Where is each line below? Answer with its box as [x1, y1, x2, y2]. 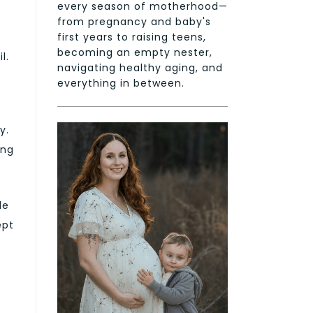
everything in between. [57, 75, 184, 90]
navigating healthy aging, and [57, 60, 223, 75]
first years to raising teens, [57, 29, 206, 44]
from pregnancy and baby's [57, 14, 211, 29]
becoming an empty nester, [57, 45, 212, 59]
